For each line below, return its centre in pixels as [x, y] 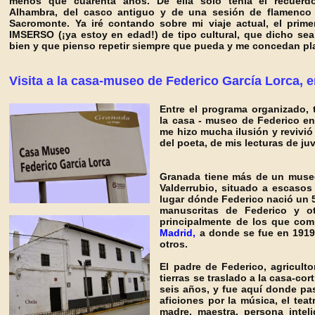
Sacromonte [38, 23]
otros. [174, 244]
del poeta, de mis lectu [214, 143]
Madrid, [178, 233]
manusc [179, 210]
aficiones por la [198, 300]
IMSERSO [32, 34]
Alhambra [32, 12]
